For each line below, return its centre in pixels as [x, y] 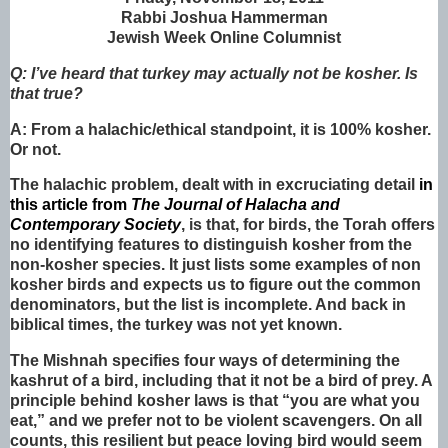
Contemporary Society [95, 225]
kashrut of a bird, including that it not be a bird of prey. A [221, 381]
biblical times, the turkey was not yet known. [176, 325]
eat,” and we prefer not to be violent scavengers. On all [216, 421]
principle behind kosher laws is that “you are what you [215, 401]
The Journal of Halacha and [235, 205]
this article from [70, 205]
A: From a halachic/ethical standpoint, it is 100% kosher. [220, 129]
